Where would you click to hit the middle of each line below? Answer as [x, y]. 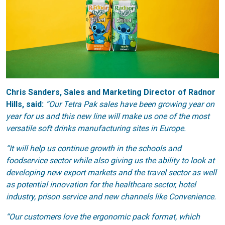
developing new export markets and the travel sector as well [111, 173]
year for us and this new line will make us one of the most [108, 117]
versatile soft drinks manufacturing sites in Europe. [96, 129]
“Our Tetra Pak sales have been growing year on [130, 104]
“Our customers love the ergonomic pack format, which [103, 217]
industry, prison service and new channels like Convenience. [111, 197]
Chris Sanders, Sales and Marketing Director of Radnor [111, 92]
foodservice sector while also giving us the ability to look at [110, 161]
